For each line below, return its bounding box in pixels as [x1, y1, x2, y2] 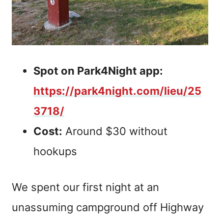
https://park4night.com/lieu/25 [33, 84, 201, 98]
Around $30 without [62, 125, 167, 138]
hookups [33, 145, 77, 158]
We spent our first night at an [12, 181, 159, 194]
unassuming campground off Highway [12, 201, 204, 214]
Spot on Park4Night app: [33, 64, 163, 78]
